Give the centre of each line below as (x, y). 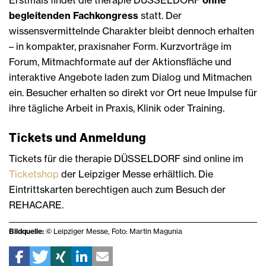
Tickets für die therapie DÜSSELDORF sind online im (126, 159)
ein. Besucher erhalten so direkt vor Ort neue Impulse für (133, 93)
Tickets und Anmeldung (77, 138)
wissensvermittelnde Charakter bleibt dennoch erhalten (132, 31)
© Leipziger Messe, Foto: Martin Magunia (114, 232)
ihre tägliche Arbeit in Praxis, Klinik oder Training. (117, 108)
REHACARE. (36, 205)
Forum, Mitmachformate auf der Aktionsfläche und (120, 62)
